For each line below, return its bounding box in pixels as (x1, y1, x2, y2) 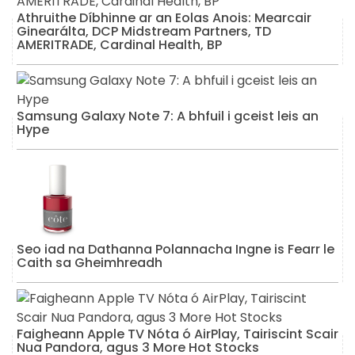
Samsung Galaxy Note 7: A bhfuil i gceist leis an (17, 106, 319, 125)
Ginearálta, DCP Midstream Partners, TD (17, 21, 271, 40)
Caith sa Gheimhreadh (17, 254, 162, 272)
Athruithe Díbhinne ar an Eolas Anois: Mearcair (17, 8, 311, 27)
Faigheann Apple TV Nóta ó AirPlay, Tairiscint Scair (17, 325, 338, 343)
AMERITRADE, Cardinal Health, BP (17, 35, 222, 54)
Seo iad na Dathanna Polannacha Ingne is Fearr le (17, 240, 334, 258)
